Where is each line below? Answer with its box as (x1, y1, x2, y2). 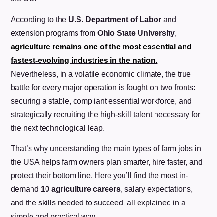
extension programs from (11, 29, 98, 37)
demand (11, 185, 41, 194)
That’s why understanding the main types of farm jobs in (11, 144, 201, 153)
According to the (11, 15, 69, 24)
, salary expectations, (121, 185, 193, 194)
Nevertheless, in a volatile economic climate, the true (11, 69, 191, 78)
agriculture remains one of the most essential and (11, 42, 192, 51)
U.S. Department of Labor (68, 15, 162, 24)
